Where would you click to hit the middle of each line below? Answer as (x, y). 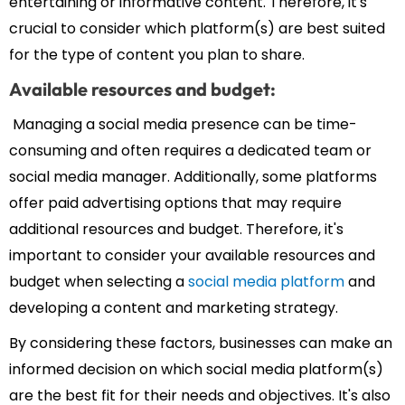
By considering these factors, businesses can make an (201, 344)
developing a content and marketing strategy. (174, 308)
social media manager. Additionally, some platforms (193, 177)
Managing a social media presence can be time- (183, 125)
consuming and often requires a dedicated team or (190, 151)
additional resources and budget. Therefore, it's (176, 230)
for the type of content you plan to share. (157, 55)
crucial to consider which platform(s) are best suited (197, 29)
